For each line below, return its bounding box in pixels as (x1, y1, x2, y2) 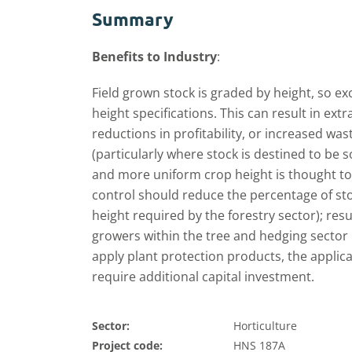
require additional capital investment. (92, 268, 314, 285)
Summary (92, 8, 174, 31)
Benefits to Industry (92, 48, 217, 65)
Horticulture (233, 318, 297, 333)
